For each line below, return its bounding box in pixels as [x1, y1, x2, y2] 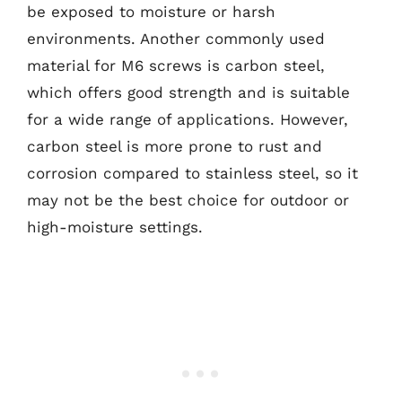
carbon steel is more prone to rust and [27, 136, 322, 155]
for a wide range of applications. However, [27, 109, 348, 128]
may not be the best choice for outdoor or [27, 190, 349, 209]
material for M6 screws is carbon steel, [27, 56, 325, 74]
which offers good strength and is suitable [27, 83, 350, 101]
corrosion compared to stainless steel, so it [27, 163, 358, 182]
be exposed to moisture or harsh [27, 2, 275, 21]
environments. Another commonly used [27, 29, 325, 48]
